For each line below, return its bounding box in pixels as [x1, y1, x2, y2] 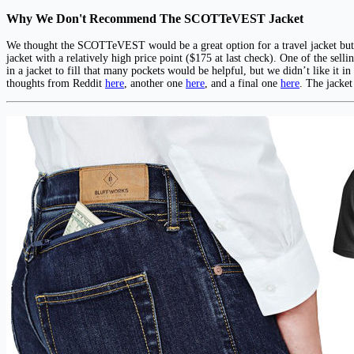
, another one [124, 77, 186, 89]
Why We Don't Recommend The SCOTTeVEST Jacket [6, 10, 303, 26]
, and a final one [205, 77, 281, 89]
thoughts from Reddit [6, 77, 105, 89]
